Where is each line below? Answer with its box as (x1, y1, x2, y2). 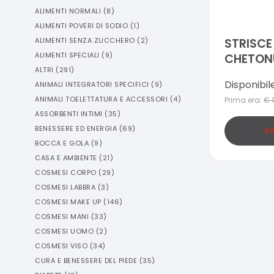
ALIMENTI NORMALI (35, 6, 101, 16)
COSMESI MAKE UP (35, 197, 102, 207)
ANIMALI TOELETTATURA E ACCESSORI (35, 94, 168, 104)
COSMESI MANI (35, 212, 89, 221)
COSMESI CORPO (35, 168, 97, 177)
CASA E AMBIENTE (35, 153, 97, 163)
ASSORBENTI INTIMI (35, 109, 103, 119)
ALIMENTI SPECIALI (35, 50, 100, 60)
